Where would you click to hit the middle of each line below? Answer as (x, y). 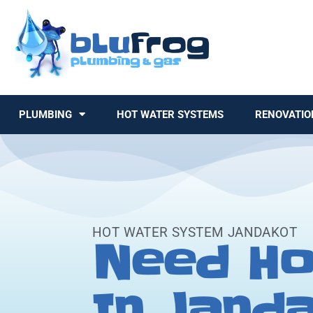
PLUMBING (45, 114)
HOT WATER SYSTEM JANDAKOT (195, 232)
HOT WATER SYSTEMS (170, 114)
